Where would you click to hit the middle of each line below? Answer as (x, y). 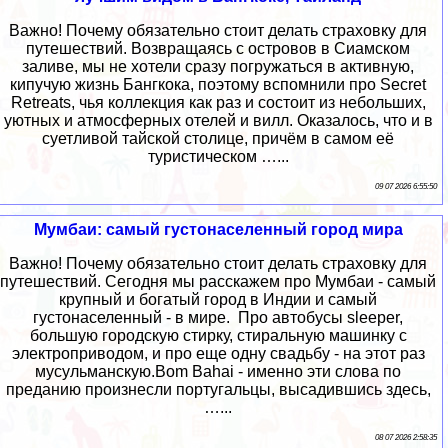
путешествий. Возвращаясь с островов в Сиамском (218, 49)
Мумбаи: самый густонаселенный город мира (218, 230)
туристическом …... (218, 157)
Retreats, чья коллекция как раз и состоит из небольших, (218, 103)
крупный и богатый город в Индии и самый (218, 300)
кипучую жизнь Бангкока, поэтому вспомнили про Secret (218, 85)
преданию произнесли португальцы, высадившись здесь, (218, 390)
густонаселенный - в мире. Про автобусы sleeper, (218, 318)
